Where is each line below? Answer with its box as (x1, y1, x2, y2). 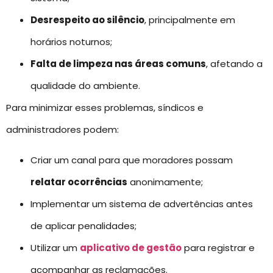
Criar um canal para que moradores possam (30, 153, 233, 166)
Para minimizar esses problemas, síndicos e (6, 101, 204, 114)
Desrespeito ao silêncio (30, 13, 144, 26)
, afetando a (206, 57, 263, 70)
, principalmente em (144, 13, 235, 26)
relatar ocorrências (30, 175, 127, 188)
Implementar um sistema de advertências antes (30, 197, 253, 210)
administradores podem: (6, 122, 119, 136)
